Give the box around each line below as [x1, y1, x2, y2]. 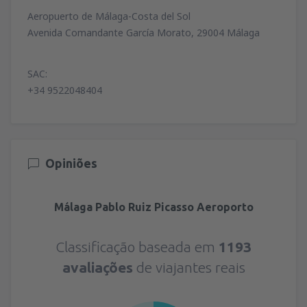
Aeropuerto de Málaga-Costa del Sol [27, 9, 191, 23]
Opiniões [45, 156, 97, 170]
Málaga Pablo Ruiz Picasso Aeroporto [53, 200, 254, 213]
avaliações [62, 258, 133, 275]
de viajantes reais [132, 258, 245, 275]
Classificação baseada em [56, 238, 219, 255]
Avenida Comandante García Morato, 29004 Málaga [27, 25, 260, 39]
